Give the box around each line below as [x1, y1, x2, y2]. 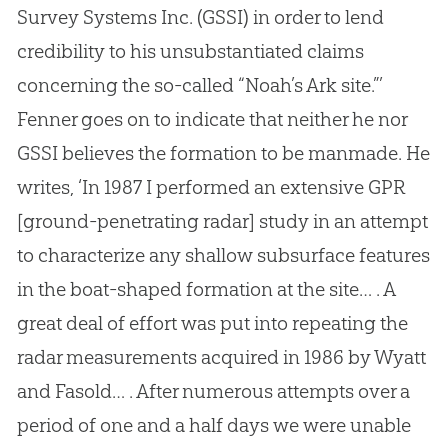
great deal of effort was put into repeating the [16, 311, 408, 336]
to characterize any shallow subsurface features [16, 243, 430, 268]
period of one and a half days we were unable [16, 413, 411, 438]
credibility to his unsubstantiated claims [16, 39, 364, 64]
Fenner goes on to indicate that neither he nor [16, 107, 407, 132]
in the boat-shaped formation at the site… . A [16, 277, 395, 302]
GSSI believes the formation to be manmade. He [16, 141, 430, 166]
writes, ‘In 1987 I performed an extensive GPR [16, 175, 406, 200]
